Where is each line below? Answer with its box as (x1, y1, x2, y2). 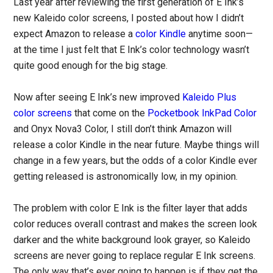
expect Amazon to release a (13, 28, 136, 40)
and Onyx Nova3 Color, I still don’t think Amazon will (13, 123, 232, 135)
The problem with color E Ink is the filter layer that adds (13, 202, 248, 214)
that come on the (72, 107, 148, 119)
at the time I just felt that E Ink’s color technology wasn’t (13, 44, 250, 56)
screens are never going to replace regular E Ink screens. (13, 250, 256, 262)
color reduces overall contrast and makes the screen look (13, 218, 258, 230)
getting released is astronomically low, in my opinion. (13, 171, 238, 183)
